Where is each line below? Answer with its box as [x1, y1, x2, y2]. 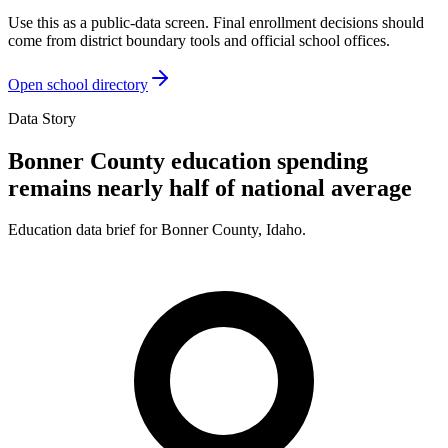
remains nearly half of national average [8, 174, 412, 201]
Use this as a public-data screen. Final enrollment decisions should [8, 13, 424, 31]
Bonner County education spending [8, 147, 368, 174]
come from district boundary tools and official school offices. [8, 31, 390, 49]
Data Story [8, 109, 76, 127]
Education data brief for [8, 221, 161, 239]
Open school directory [8, 75, 148, 93]
